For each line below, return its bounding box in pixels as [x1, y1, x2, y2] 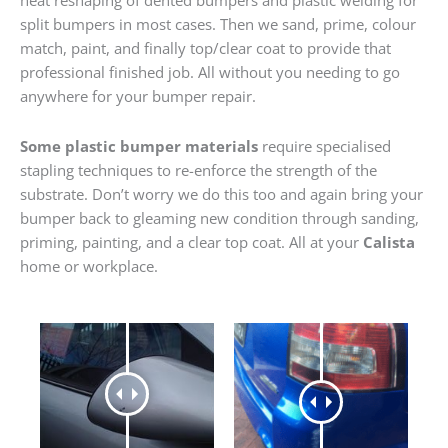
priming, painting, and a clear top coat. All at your [20, 231, 363, 252]
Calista [363, 231, 415, 252]
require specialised [258, 135, 391, 156]
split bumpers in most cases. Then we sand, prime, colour [20, 14, 416, 35]
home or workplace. [20, 255, 158, 276]
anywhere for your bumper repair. [20, 86, 256, 107]
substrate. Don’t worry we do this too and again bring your [20, 183, 423, 204]
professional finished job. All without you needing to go [20, 62, 400, 83]
